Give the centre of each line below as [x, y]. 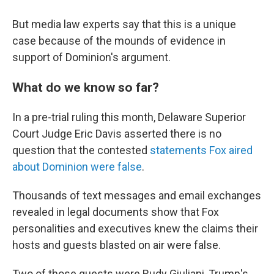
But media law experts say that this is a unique [124, 24]
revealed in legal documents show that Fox [116, 212]
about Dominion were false [77, 167]
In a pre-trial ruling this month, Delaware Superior [129, 117]
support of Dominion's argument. [91, 57]
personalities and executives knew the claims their [135, 228]
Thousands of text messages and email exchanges [137, 195]
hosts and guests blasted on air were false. [117, 245]
